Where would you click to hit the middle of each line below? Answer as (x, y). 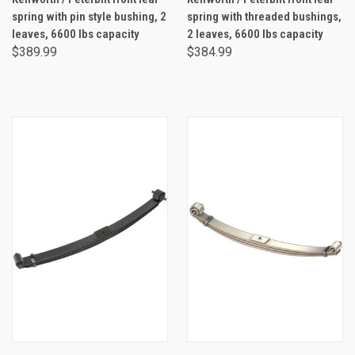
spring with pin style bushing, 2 (89, 16)
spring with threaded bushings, (264, 16)
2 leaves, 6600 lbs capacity (255, 34)
